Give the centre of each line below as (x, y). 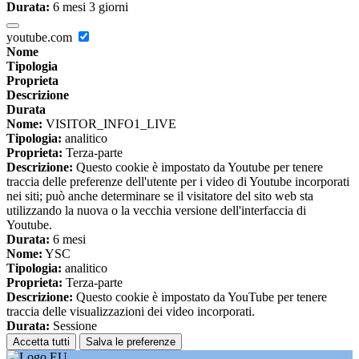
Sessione (73, 326)
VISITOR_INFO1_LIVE (109, 124)
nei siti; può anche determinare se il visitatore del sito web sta (160, 196)
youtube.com (41, 38)
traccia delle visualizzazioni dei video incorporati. (131, 312)
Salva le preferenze (131, 342)
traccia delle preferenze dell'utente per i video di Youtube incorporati (178, 182)
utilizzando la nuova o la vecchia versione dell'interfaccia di (156, 211)
